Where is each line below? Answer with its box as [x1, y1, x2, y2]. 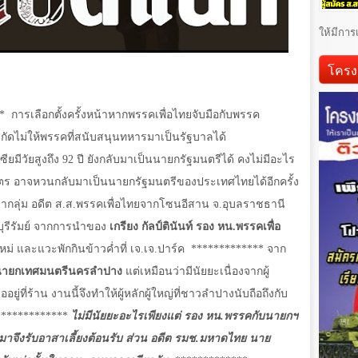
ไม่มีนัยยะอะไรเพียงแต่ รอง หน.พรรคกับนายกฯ [71, 310, 298, 323]
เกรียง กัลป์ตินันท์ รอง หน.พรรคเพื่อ [109, 221, 280, 233]
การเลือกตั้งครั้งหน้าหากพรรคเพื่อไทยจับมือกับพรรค [11, 109, 260, 121]
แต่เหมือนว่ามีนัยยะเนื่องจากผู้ [122, 265, 269, 278]
